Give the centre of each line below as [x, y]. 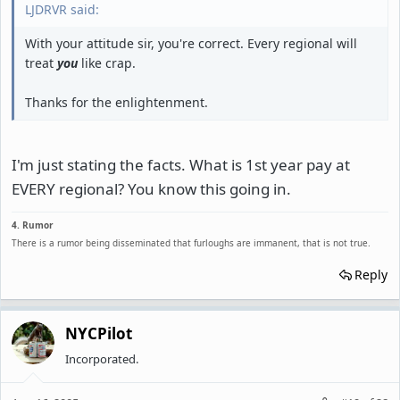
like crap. [107, 63]
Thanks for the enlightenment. [117, 102]
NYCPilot [99, 333]
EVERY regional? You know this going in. [151, 188]
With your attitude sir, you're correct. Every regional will [191, 43]
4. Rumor [33, 225]
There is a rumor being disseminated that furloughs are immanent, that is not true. [191, 242]
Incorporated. [102, 358]
